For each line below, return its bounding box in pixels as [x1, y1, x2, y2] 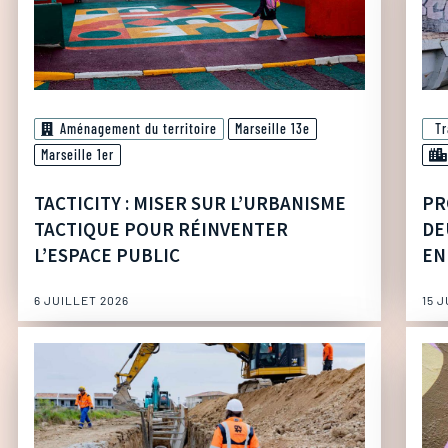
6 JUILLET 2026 [34, 293, 129, 308]
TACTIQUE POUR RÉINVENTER [34, 217, 288, 242]
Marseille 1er [41, 146, 114, 164]
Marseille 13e [235, 120, 310, 138]
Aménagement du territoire [60, 120, 217, 138]
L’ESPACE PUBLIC [34, 243, 180, 268]
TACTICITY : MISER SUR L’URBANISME [34, 191, 346, 216]
